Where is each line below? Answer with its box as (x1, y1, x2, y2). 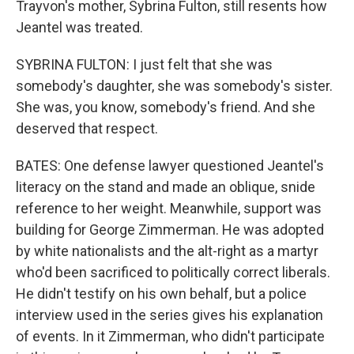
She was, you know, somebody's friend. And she (16, 99, 315, 116)
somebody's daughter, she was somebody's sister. (16, 77, 333, 95)
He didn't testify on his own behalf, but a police (16, 285, 307, 303)
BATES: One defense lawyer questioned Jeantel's (16, 157, 324, 175)
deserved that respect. (16, 120, 158, 137)
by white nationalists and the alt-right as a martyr (16, 243, 318, 260)
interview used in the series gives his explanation (16, 307, 323, 324)
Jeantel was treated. (16, 19, 143, 36)
